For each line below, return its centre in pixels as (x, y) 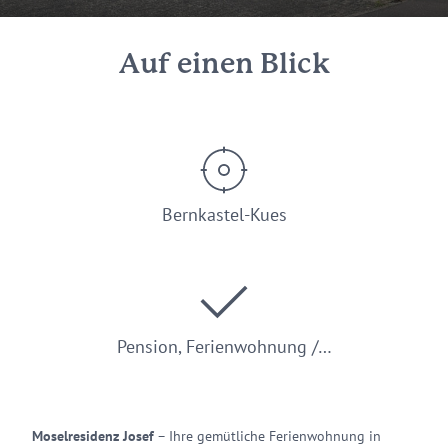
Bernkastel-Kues (224, 214)
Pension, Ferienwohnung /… (224, 346)
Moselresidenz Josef (93, 436)
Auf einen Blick (224, 65)
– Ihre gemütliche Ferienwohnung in (267, 436)
